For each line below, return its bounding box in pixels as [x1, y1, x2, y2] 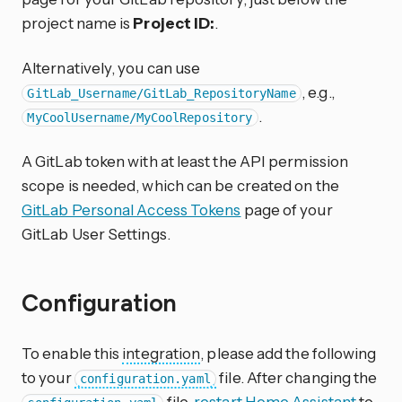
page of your [240, 199, 333, 219]
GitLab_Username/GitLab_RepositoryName [27, 85, 296, 100]
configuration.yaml [80, 371, 211, 387]
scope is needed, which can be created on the [22, 175, 339, 195]
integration [122, 344, 201, 363]
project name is [22, 13, 134, 33]
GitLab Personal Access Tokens [22, 199, 241, 219]
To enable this [22, 344, 123, 363]
